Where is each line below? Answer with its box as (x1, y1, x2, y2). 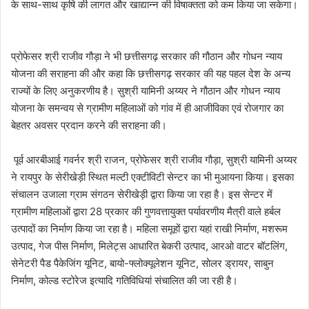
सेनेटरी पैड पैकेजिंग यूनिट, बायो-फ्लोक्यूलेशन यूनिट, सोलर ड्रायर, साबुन (11, 256, 274, 270)
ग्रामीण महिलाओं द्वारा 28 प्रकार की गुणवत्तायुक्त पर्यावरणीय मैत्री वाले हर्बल (11, 204, 281, 218)
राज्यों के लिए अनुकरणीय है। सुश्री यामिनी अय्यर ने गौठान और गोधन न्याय (11, 83, 280, 97)
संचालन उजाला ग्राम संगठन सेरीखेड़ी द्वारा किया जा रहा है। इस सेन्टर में (11, 187, 272, 201)
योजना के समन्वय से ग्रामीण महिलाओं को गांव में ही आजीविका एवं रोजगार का (11, 101, 283, 114)
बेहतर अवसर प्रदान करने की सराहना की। (11, 118, 170, 132)
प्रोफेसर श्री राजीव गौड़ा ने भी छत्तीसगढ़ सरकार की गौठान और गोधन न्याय (11, 49, 282, 63)
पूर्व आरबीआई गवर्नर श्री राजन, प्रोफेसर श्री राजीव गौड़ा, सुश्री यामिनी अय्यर (11, 152, 297, 166)
